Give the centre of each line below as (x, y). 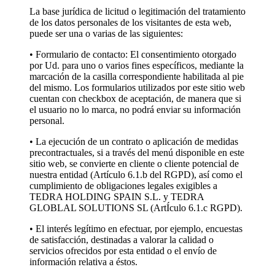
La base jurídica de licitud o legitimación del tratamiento (137, 11)
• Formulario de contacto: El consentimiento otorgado (133, 54)
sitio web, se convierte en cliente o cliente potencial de (134, 163)
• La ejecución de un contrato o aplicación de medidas (134, 141)
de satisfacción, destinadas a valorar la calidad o (122, 239)
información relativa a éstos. (85, 261)
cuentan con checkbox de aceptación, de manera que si (135, 98)
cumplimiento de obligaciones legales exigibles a (123, 185)
